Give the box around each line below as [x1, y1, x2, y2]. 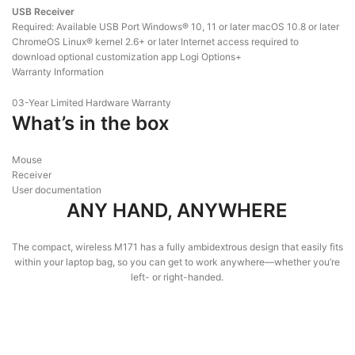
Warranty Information [12, 65, 104, 78]
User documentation [12, 183, 101, 196]
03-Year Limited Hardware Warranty [12, 96, 171, 109]
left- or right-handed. [131, 270, 224, 283]
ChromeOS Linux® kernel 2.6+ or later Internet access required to [12, 35, 299, 48]
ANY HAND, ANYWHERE [67, 198, 288, 222]
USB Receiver [12, 5, 74, 17]
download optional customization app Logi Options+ [12, 50, 242, 63]
